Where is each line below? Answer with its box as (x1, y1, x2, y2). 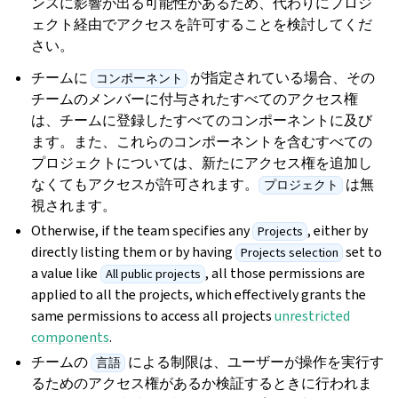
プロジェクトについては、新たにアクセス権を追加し (31, 154, 373, 173)
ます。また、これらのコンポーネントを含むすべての (31, 132, 373, 152)
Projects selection (240, 244, 338, 262)
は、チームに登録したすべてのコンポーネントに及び (31, 111, 373, 131)
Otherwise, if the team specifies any (31, 221, 253, 241)
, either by (306, 221, 368, 241)
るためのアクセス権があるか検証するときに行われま (31, 374, 373, 394)
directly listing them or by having (31, 243, 236, 262)
